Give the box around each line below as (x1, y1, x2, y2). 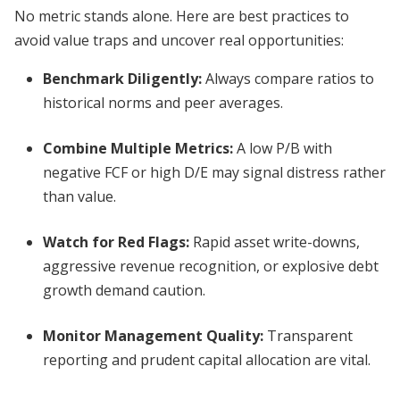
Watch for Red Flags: (43, 232, 189, 252)
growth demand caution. (43, 280, 205, 300)
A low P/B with (233, 138, 332, 158)
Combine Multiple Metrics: (43, 138, 233, 158)
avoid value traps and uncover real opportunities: (14, 30, 344, 50)
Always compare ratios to (202, 69, 374, 88)
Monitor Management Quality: (43, 326, 263, 346)
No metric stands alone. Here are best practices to (14, 6, 349, 26)
